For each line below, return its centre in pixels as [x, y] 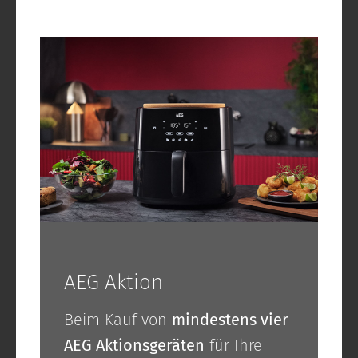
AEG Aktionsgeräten [134, 346]
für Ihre [233, 346]
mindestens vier [230, 320]
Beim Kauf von [118, 320]
